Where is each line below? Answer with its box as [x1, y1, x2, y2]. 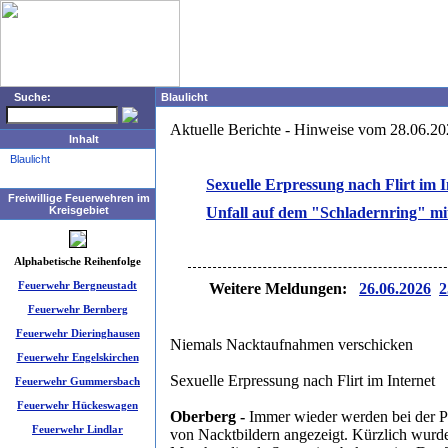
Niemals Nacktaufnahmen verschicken [170, 336, 413, 353]
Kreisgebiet [48, 204, 109, 216]
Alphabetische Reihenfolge [14, 255, 141, 267]
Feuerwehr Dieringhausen [15, 327, 140, 339]
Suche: [14, 91, 51, 103]
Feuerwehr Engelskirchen [16, 351, 139, 363]
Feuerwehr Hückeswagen [17, 399, 138, 411]
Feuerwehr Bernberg [27, 303, 128, 315]
